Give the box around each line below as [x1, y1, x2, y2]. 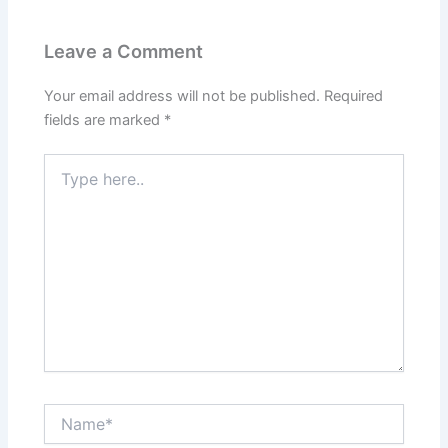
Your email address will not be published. [44, 87, 321, 105]
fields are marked [44, 111, 165, 129]
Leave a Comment [44, 39, 204, 62]
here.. [43, 173, 81, 191]
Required [324, 87, 384, 105]
